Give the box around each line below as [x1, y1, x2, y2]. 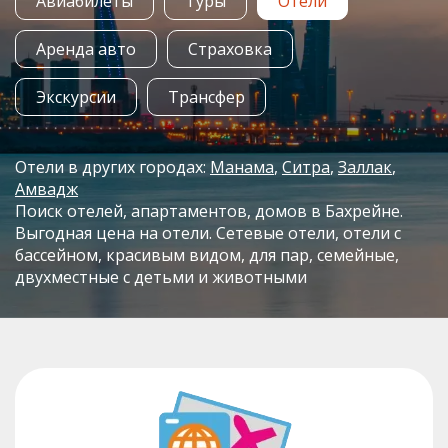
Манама [210, 155, 274, 178]
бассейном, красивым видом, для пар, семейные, [15, 243, 399, 266]
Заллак [338, 155, 392, 178]
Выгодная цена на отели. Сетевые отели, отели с [15, 221, 401, 244]
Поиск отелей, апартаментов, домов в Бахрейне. [15, 199, 403, 222]
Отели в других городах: [15, 155, 210, 178]
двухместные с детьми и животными [15, 265, 307, 288]
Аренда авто [36, 37, 136, 60]
